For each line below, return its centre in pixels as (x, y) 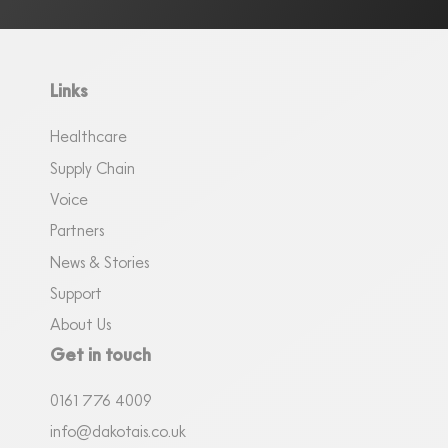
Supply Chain (92, 167)
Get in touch (100, 354)
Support (76, 293)
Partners (77, 230)
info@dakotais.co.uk (118, 431)
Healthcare (88, 136)
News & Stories (99, 261)
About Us (80, 324)
